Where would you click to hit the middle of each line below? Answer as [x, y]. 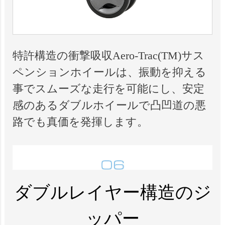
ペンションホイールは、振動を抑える [109, 72]
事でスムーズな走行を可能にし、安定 [108, 88]
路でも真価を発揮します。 [80, 122]
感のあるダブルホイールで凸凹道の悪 [109, 105]
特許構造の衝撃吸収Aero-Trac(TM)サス [108, 55]
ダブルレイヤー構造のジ [113, 193]
